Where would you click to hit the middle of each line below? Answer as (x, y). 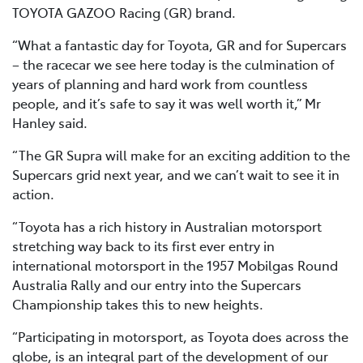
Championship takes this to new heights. (138, 304)
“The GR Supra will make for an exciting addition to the (181, 155)
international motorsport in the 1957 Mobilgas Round (175, 265)
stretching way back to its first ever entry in (143, 246)
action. (33, 194)
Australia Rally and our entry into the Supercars (157, 285)
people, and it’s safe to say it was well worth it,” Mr (167, 103)
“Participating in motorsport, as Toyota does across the (180, 337)
